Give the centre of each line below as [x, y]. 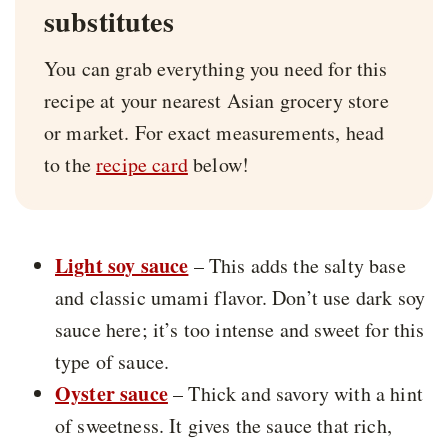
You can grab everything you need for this [216, 68]
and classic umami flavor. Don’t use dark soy [240, 297]
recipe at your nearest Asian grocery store [216, 100]
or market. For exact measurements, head [214, 132]
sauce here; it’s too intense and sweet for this [240, 329]
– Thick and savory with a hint [295, 393]
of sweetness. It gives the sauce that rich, [223, 425]
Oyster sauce [111, 393]
